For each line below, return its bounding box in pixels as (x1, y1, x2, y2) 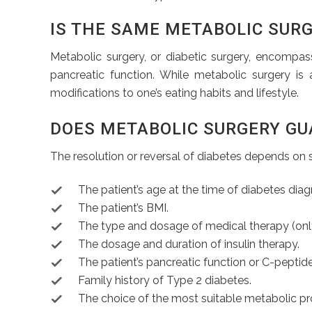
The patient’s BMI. (78, 201, 169, 214)
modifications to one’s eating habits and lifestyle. (50, 86, 299, 100)
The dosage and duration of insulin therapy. (78, 237, 299, 251)
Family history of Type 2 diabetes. (78, 273, 251, 287)
